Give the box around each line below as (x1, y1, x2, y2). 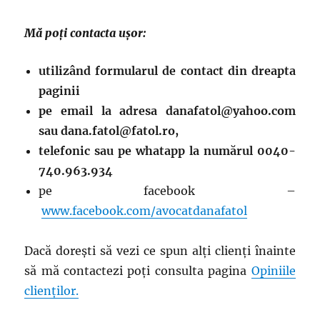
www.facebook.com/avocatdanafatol (41, 204, 248, 218)
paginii (39, 84, 81, 98)
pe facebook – (39, 184, 296, 198)
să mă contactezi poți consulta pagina (24, 264, 251, 278)
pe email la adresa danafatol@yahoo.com (39, 104, 296, 118)
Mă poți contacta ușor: (24, 26, 146, 40)
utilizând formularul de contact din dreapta (39, 64, 296, 78)
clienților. (24, 284, 79, 298)
